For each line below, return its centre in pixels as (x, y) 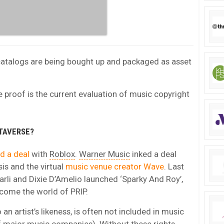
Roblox (62, 154)
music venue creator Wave (115, 166)
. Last (174, 166)
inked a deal (153, 154)
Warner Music (104, 154)
